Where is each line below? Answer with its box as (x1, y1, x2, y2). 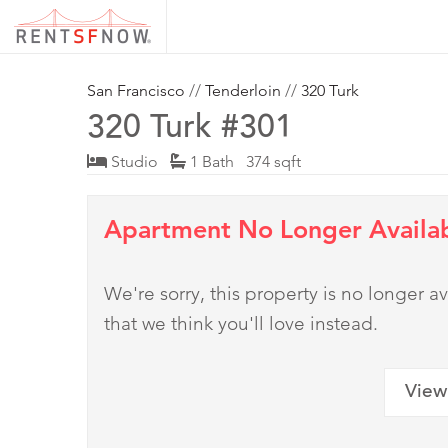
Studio (107, 152, 170, 172)
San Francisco (87, 81, 185, 101)
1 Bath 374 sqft (186, 152, 301, 172)
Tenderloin (205, 81, 281, 101)
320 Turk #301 (87, 114, 293, 147)
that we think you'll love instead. (104, 312, 378, 336)
